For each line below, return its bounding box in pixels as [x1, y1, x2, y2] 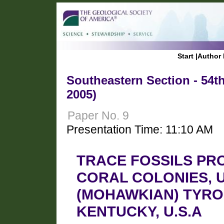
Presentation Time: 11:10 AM [66, 123, 213, 136]
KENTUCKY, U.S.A [76, 202, 202, 219]
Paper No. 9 [67, 109, 129, 122]
